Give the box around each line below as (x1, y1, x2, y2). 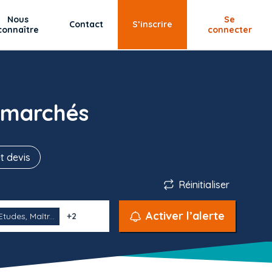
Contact (69, 19, 104, 30)
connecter (207, 24, 252, 35)
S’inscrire (132, 19, 173, 30)
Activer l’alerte (145, 209, 225, 223)
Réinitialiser (178, 178, 229, 191)
